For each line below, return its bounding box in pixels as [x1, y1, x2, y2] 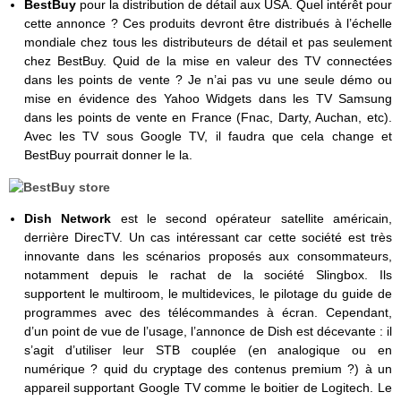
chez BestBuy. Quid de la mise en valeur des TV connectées [23, 54, 392, 69]
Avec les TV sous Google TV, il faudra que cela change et [23, 129, 392, 144]
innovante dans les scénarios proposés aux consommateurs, [23, 248, 392, 263]
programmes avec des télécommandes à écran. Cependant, [23, 304, 392, 320]
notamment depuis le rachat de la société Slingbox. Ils [23, 267, 392, 282]
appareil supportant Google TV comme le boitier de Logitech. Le [23, 380, 392, 395]
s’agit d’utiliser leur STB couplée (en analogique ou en [23, 342, 392, 357]
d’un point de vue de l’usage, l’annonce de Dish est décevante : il [23, 323, 392, 338]
